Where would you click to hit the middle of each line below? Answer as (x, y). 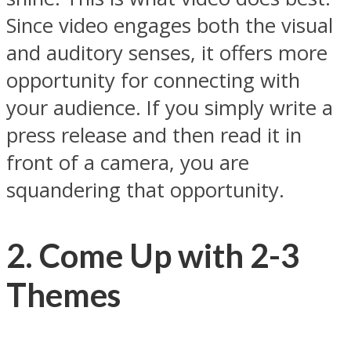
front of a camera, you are (128, 162)
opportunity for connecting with (153, 80)
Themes (63, 295)
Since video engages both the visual (170, 25)
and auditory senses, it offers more (167, 52)
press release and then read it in (154, 135)
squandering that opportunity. (145, 190)
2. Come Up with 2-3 (153, 256)
